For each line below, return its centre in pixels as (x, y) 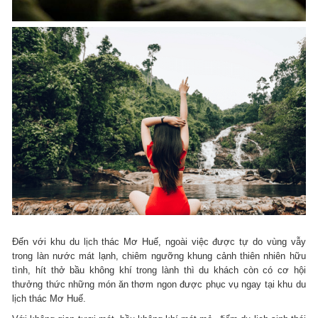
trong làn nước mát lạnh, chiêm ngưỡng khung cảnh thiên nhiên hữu (159, 256)
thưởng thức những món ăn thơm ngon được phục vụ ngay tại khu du (159, 285)
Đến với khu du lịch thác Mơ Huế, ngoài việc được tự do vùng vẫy (159, 242)
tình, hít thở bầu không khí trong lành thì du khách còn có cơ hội (159, 270)
